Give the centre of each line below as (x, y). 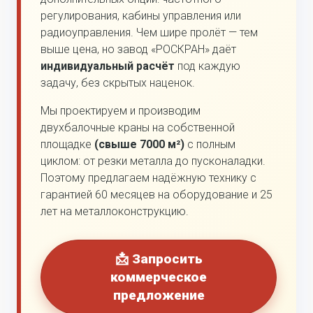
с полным (210, 144)
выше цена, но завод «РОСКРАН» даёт (138, 49)
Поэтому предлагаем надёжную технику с (148, 177)
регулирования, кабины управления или (141, 15)
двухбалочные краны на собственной (138, 127)
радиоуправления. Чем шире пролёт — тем (149, 32)
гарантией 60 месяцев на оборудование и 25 (156, 194)
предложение (159, 295)
